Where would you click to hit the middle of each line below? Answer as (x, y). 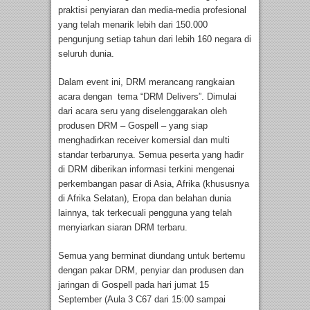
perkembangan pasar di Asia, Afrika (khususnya (154, 184)
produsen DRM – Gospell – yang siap (133, 126)
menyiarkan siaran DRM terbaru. (123, 228)
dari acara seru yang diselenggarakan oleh (143, 111)
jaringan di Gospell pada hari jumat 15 (134, 285)
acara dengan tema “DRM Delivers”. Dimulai (147, 97)
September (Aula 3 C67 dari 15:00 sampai (142, 300)
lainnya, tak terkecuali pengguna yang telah (145, 213)
